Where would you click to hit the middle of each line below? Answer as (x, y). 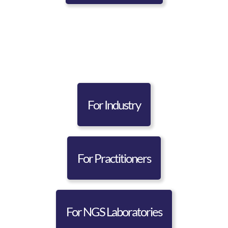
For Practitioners (114, 158)
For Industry (114, 104)
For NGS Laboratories (114, 211)
